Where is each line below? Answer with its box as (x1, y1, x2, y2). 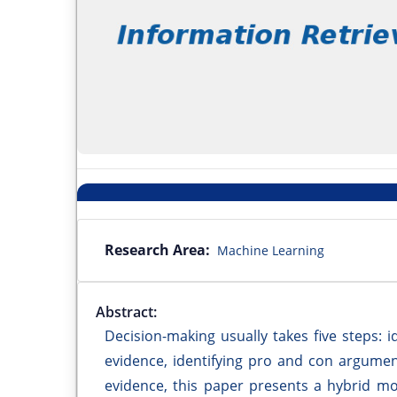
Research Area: (105, 239, 210, 260)
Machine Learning (217, 241, 324, 259)
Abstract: (96, 301, 157, 322)
